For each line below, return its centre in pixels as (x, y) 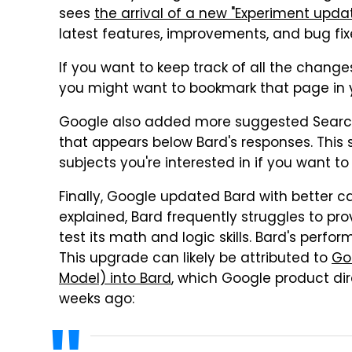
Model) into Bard (115, 280)
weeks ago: (97, 300)
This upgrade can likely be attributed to (195, 259)
